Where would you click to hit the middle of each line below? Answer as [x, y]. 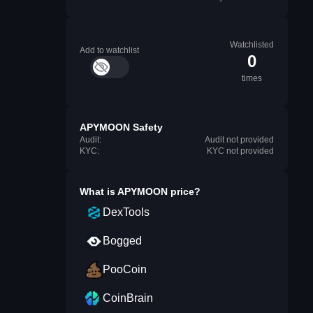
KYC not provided [240, 151]
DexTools [126, 212]
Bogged [122, 241]
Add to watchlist [109, 50]
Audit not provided [239, 140]
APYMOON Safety [121, 127]
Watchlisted [252, 45]
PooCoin [125, 269]
